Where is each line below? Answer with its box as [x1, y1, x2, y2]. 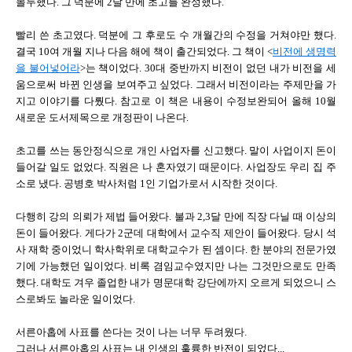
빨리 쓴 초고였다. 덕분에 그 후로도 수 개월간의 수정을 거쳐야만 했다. [16, 29, 336, 41]
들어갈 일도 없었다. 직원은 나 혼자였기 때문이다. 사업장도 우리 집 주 [16, 161, 336, 173]
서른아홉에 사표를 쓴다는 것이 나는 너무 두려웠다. [16, 326, 247, 338]
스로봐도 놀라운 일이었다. [16, 293, 135, 305]
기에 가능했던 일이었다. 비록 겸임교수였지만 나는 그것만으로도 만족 [16, 260, 336, 272]
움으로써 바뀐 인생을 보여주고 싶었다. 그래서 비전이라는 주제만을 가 [16, 79, 336, 90]
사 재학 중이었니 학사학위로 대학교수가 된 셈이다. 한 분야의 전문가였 [16, 244, 336, 255]
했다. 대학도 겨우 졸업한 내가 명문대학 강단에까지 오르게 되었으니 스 [16, 277, 336, 288]
